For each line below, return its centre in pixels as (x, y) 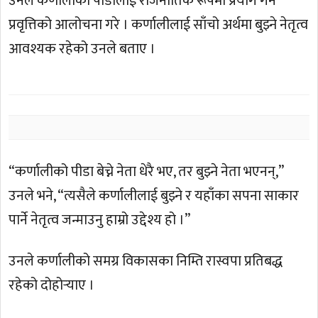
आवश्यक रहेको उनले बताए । (82, 49)
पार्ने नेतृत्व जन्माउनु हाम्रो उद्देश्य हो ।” (100, 220)
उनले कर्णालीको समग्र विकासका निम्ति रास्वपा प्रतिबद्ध (146, 262)
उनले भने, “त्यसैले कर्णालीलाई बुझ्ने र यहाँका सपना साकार (154, 196)
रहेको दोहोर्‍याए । (52, 286)
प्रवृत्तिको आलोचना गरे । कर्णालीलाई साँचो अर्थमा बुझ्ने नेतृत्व (159, 25)
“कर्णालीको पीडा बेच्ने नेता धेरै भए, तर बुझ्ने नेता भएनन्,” (146, 172)
